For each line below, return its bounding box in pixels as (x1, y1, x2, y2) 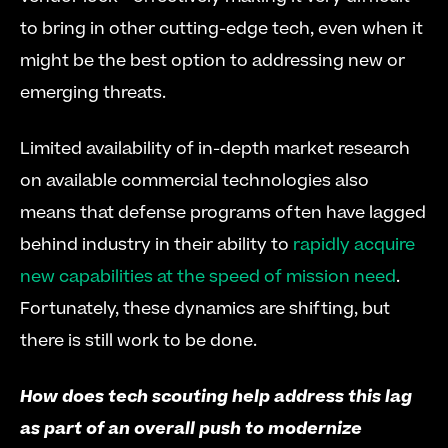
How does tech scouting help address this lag (20, 385, 412, 409)
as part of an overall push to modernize (20, 417, 362, 441)
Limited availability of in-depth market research (20, 137, 410, 161)
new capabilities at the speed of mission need (20, 265, 396, 289)
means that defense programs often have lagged (20, 201, 426, 225)
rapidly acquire (293, 233, 415, 257)
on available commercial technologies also (20, 169, 369, 193)
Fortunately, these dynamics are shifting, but (20, 297, 390, 321)
